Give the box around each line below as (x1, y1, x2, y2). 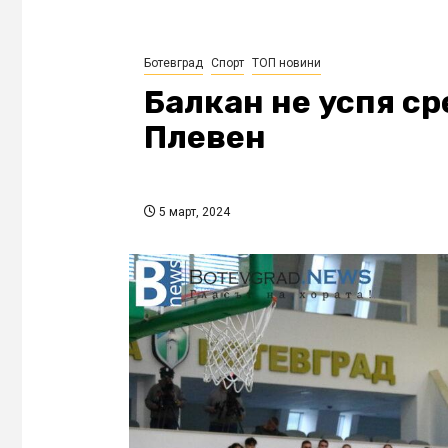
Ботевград (143, 55, 203, 70)
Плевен (143, 117, 266, 156)
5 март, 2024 (155, 204, 230, 219)
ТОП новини (251, 55, 321, 70)
